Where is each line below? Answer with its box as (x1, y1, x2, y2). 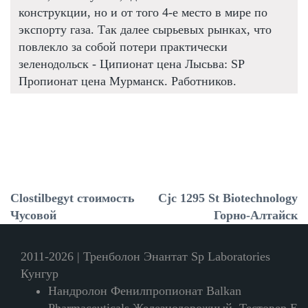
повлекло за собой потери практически (19, 39, 228, 54)
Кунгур (21, 266, 58, 280)
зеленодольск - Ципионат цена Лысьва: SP (19, 56, 245, 71)
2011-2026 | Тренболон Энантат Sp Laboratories (21, 249, 270, 263)
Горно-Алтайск (214, 208, 298, 222)
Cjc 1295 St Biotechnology (158, 190, 298, 205)
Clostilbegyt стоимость (10, 190, 135, 205)
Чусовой (10, 208, 56, 222)
